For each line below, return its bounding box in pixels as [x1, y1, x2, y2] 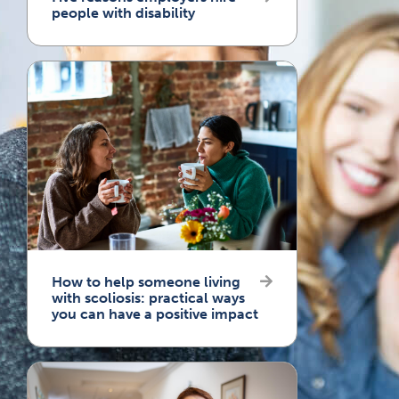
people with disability [51, 4, 195, 21]
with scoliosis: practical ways [51, 289, 245, 306]
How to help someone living [51, 273, 240, 290]
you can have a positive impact [51, 305, 258, 322]
